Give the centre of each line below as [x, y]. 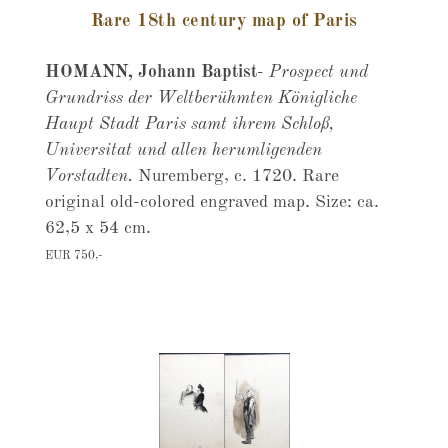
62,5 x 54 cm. [97, 228]
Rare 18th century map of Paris [224, 21]
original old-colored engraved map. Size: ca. [211, 202]
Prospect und [318, 72]
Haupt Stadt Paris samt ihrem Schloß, [189, 124]
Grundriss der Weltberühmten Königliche [200, 98]
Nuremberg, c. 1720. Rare [235, 176]
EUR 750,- [73, 256]
